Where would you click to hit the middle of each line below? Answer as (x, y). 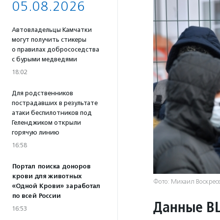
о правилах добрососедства (55, 49)
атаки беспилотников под (52, 113)
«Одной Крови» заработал (56, 186)
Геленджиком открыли (46, 123)
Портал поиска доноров (51, 166)
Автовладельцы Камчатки (52, 30)
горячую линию (36, 132)
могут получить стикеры (49, 40)
